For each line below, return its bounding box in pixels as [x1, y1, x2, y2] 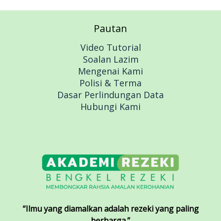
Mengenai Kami [78, 65, 143, 77]
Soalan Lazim [82, 53, 139, 65]
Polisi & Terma [79, 76, 142, 89]
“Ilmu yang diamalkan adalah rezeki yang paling [22, 203, 199, 215]
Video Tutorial [80, 41, 141, 53]
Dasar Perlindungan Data [57, 88, 164, 101]
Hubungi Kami [80, 100, 141, 112]
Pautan [94, 21, 127, 35]
